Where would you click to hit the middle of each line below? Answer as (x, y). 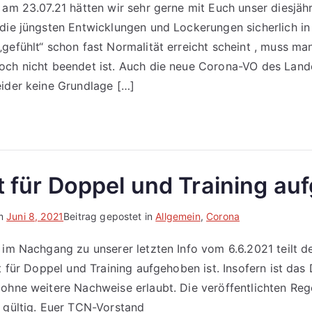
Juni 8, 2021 (35, 216)
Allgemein (178, 216)
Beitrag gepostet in (110, 216)
